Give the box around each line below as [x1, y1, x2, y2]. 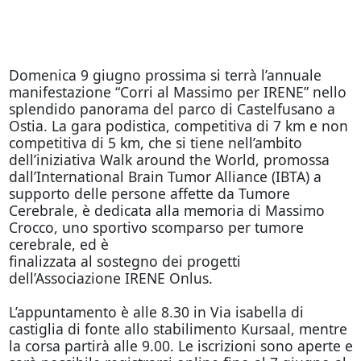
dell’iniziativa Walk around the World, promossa [8, 150, 330, 169]
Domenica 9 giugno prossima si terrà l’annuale [8, 65, 322, 85]
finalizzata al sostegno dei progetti [8, 251, 241, 271]
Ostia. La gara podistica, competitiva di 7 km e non [8, 116, 348, 135]
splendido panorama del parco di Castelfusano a [8, 99, 335, 118]
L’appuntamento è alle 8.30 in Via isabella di [8, 302, 304, 322]
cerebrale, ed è [8, 234, 109, 254]
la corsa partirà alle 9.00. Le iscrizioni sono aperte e [8, 336, 353, 355]
